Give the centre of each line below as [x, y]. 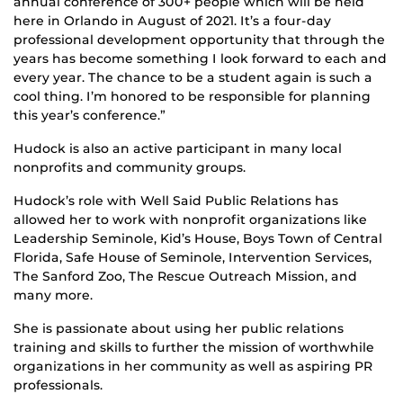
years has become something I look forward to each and [200, 58]
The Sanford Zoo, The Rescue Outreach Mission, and [185, 276]
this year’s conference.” [90, 115]
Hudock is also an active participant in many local [178, 148]
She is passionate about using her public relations [179, 328]
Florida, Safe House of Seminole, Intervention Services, [193, 257]
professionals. [58, 385]
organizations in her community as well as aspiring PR [193, 366]
